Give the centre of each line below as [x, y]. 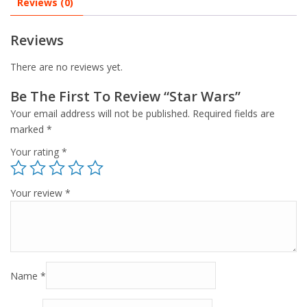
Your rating [36, 152]
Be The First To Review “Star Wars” [125, 96]
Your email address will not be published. [100, 113]
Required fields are [234, 113]
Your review [38, 193]
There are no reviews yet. [66, 67]
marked [28, 129]
